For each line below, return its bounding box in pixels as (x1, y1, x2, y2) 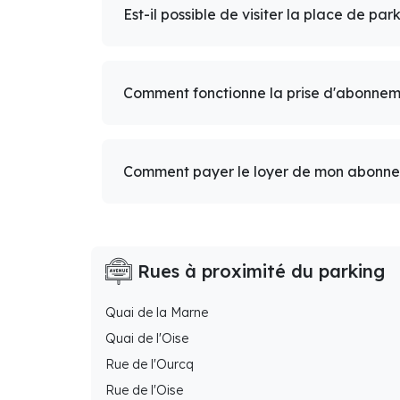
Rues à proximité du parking (132, 260, 385, 283)
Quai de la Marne (105, 304, 208, 321)
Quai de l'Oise (105, 330, 188, 347)
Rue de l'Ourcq (105, 356, 194, 373)
